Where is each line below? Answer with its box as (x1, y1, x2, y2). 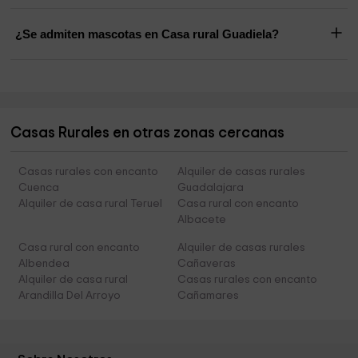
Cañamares (177, 290, 239, 302)
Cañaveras (177, 258, 236, 270)
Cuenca (18, 182, 60, 194)
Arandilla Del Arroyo (18, 290, 121, 302)
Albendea (18, 258, 70, 270)
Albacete (177, 214, 226, 226)
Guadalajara (177, 182, 244, 194)
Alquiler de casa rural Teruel (18, 198, 163, 210)
